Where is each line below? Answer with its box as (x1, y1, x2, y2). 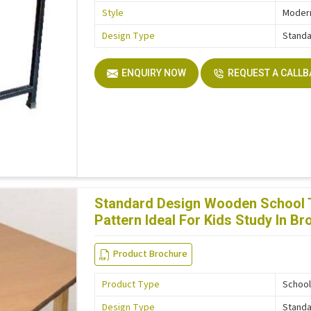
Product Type (102, 278, 160, 292)
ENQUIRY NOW (121, 67, 187, 79)
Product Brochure (113, 247, 188, 262)
